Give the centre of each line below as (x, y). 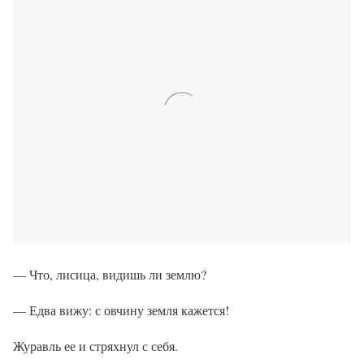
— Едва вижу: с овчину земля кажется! (121, 310)
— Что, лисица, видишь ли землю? (110, 275)
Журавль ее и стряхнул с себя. (95, 346)
